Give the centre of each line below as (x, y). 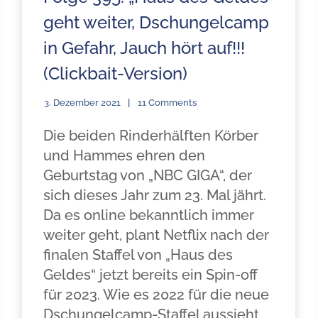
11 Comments (167, 103)
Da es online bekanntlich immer (148, 215)
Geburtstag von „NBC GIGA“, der (147, 175)
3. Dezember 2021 (82, 103)
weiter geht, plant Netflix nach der (156, 235)
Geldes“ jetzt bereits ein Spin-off (150, 275)
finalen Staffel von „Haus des (138, 255)
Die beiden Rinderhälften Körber (150, 136)
